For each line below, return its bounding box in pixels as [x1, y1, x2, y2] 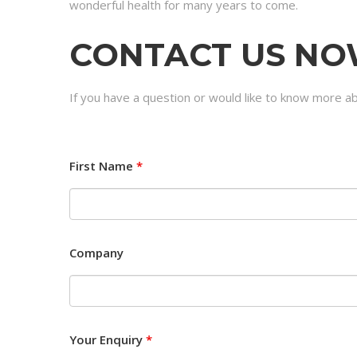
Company [69, 244, 124, 261]
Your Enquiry [69, 331, 146, 347]
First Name [69, 157, 136, 174]
